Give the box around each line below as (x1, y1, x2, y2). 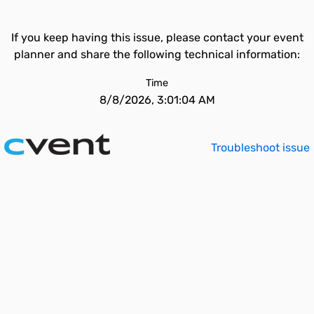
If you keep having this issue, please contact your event (11, 31, 303, 44)
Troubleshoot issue (211, 141, 310, 154)
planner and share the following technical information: (14, 48, 300, 61)
